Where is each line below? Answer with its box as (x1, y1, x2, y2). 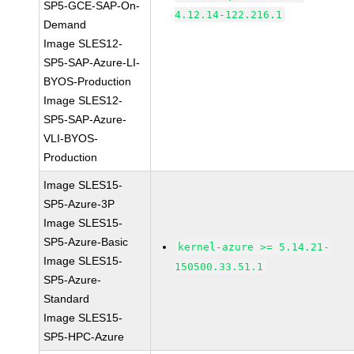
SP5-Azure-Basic (43, 235, 129, 248)
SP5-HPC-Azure (43, 330, 125, 343)
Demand (43, 18, 87, 31)
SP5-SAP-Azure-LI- (43, 56, 141, 69)
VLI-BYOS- (43, 132, 99, 145)
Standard (43, 292, 90, 305)
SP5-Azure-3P (43, 198, 115, 210)
